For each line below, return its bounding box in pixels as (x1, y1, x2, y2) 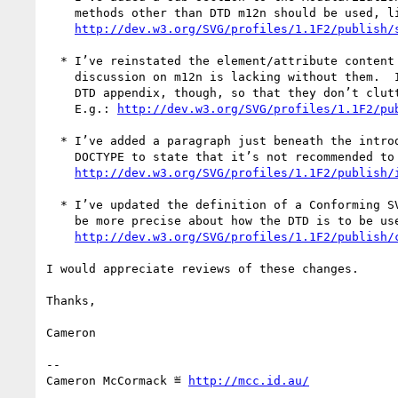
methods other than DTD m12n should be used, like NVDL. (46, 5, 75, 20)
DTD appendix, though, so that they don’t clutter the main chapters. (46, 85, 75, 99)
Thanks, (46, 293, 96, 307)
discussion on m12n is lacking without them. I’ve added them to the (46, 69, 75, 84)
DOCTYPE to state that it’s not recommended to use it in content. (46, 149, 75, 163)
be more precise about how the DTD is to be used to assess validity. (46, 213, 75, 227)
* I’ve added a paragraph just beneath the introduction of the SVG (46, 133, 60, 147)
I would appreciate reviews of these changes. (46, 261, 359, 275)
